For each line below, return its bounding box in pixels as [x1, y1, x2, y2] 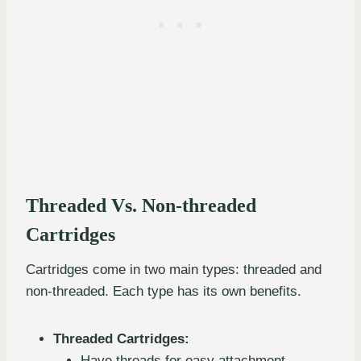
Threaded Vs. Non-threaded [26, 195, 256, 217]
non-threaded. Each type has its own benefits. [26, 284, 301, 300]
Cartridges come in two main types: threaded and [26, 262, 322, 278]
